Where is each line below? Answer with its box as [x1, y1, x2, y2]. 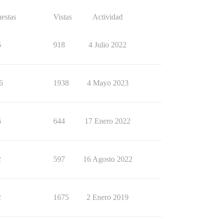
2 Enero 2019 [87, 193, 129, 201]
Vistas [53, 13, 72, 21]
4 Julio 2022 [88, 41, 127, 49]
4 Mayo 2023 [87, 79, 129, 87]
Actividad [92, 13, 123, 21]
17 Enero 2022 [85, 117, 131, 125]
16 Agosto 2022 [83, 155, 132, 163]
